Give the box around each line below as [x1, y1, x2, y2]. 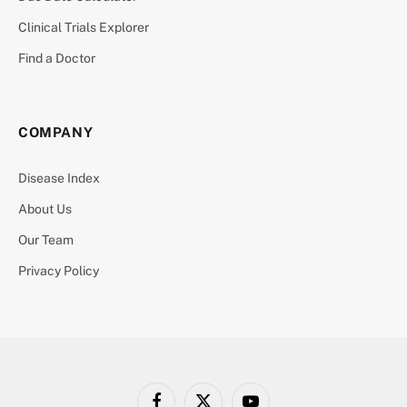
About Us [18, 202, 72, 217]
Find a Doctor [18, 51, 95, 66]
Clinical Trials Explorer [18, 20, 149, 35]
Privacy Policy [18, 263, 99, 279]
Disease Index [18, 171, 100, 186]
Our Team [18, 233, 74, 248]
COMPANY [18, 124, 94, 141]
